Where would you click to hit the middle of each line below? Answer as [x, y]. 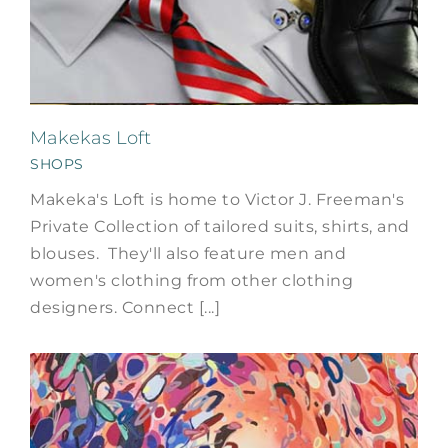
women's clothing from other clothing [191, 280]
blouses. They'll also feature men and [188, 253]
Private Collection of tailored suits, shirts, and [220, 226]
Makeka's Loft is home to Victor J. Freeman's [217, 199]
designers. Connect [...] [125, 307]
